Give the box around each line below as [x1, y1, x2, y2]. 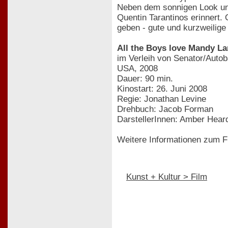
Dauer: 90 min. [117, 73, 173, 83]
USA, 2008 [117, 63, 158, 73]
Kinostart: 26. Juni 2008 [117, 83, 207, 94]
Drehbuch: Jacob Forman [117, 104, 213, 114]
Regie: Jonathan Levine [117, 94, 206, 104]
